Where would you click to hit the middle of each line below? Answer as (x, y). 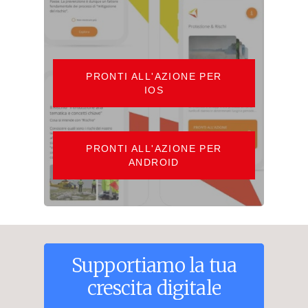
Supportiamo (128, 265)
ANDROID (154, 162)
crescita (120, 288)
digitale (188, 288)
